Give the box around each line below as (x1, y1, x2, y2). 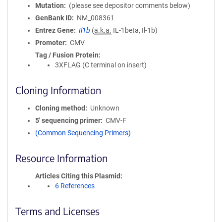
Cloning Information (15, 84, 101, 96)
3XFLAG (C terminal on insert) (55, 61, 147, 69)
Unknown (90, 104, 119, 112)
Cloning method (35, 104, 85, 112)
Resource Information (15, 152, 108, 164)
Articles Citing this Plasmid (35, 172, 120, 180)
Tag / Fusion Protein (35, 51, 99, 59)
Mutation (35, 1, 64, 9)
